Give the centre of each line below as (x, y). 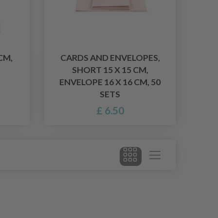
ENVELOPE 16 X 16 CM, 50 (110, 82)
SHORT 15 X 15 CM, (110, 70)
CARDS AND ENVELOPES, (110, 58)
